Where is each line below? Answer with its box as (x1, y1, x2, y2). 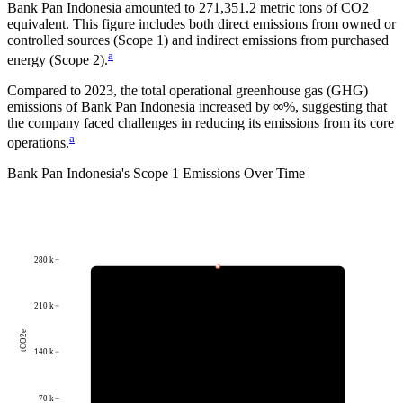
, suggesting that (295, 98, 387, 114)
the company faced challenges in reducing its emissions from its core (7, 114, 394, 130)
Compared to (7, 82, 85, 98)
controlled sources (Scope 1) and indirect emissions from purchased (7, 31, 389, 48)
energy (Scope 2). (7, 51, 108, 67)
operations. (7, 135, 69, 151)
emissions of (7, 98, 81, 114)
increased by (199, 98, 270, 114)
